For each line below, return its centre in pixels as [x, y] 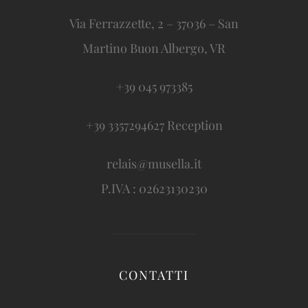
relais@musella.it [154, 164]
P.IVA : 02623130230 [154, 189]
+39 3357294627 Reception [154, 125]
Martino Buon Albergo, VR [154, 48]
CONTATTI [154, 275]
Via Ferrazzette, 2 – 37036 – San [154, 24]
